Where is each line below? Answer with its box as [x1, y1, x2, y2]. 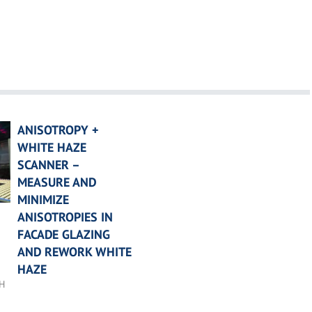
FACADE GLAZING [17, 226, 110, 242]
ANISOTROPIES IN [17, 208, 113, 225]
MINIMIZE [17, 191, 69, 208]
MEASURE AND [17, 173, 96, 190]
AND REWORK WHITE [17, 243, 132, 260]
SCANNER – [17, 156, 79, 173]
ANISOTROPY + [17, 121, 98, 138]
